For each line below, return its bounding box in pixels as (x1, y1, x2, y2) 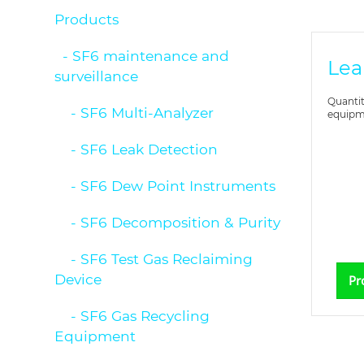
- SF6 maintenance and (54, 46, 230, 64)
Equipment (54, 327, 136, 344)
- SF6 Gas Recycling (54, 306, 210, 324)
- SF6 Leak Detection (54, 140, 219, 158)
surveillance (54, 67, 139, 84)
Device (54, 270, 102, 288)
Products (54, 10, 119, 28)
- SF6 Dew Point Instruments (54, 176, 276, 194)
